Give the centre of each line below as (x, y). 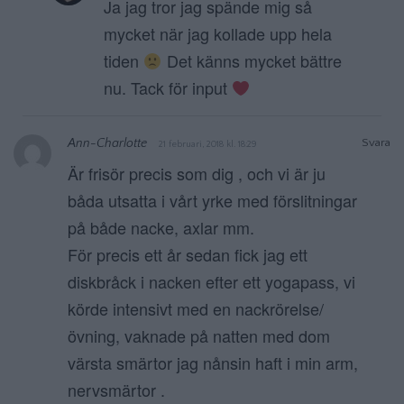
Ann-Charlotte (107, 144)
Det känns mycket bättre (252, 61)
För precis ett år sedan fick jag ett (188, 255)
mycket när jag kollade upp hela (218, 34)
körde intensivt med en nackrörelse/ (196, 309)
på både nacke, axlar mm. (161, 228)
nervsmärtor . (116, 390)
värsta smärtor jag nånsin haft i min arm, (213, 363)
